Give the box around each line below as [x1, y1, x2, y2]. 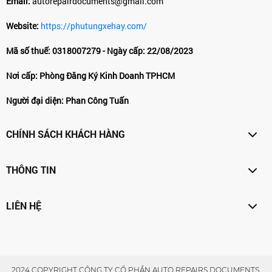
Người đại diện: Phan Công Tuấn [6, 94, 129, 106]
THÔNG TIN [6, 163, 56, 176]
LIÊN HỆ [6, 199, 41, 212]
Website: [6, 19, 39, 32]
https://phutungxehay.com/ [41, 19, 147, 32]
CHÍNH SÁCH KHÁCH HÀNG [6, 127, 125, 140]
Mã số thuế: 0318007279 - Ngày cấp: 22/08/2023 [6, 44, 193, 56]
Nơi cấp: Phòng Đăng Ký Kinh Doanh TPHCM [6, 69, 175, 81]
